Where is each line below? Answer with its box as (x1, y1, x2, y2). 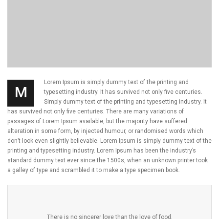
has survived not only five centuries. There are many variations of (7, 108, 184, 115)
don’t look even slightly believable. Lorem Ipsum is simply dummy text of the (7, 137, 212, 144)
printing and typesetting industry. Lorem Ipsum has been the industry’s (7, 147, 196, 154)
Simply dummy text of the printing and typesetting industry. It (44, 98, 207, 105)
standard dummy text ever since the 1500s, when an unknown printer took (7, 156, 208, 164)
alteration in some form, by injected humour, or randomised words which (7, 127, 203, 134)
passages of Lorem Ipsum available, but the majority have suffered (7, 117, 187, 125)
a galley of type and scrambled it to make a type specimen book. (7, 166, 180, 174)
